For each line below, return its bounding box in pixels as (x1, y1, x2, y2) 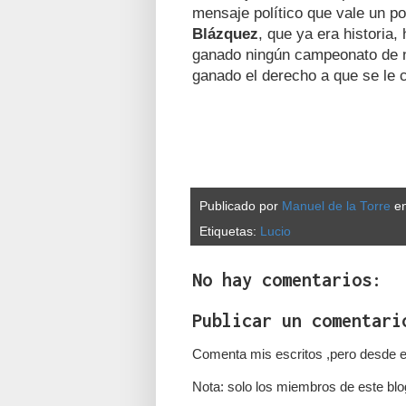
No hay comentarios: (192, 268, 382, 290)
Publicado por (199, 198, 282, 213)
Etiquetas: (199, 224, 260, 238)
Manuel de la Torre (282, 198, 391, 213)
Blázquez (192, 24, 258, 42)
